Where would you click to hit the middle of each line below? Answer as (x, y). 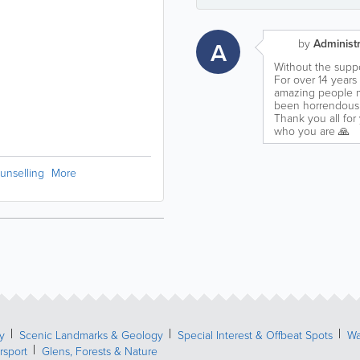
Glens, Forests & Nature (100, 351)
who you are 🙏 (312, 131)
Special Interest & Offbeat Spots (255, 335)
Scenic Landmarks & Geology (91, 335)
